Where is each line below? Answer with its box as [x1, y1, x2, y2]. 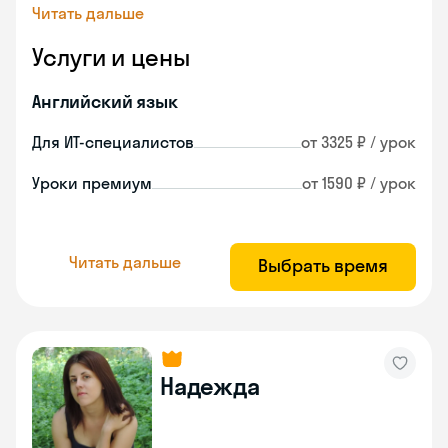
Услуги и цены [32, 42, 190, 72]
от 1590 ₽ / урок [302, 173, 416, 193]
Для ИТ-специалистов [32, 132, 194, 152]
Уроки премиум [32, 173, 152, 193]
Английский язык [32, 90, 178, 113]
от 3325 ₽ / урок [301, 132, 416, 152]
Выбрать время [258, 254, 388, 277]
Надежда [160, 371, 260, 401]
